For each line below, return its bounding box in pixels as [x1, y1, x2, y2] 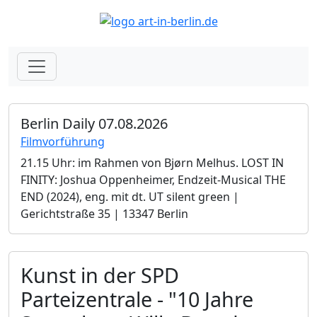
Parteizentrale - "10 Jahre [21, 284, 253, 313]
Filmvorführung [21, 133, 105, 149]
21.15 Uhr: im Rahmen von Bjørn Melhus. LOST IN [21, 154, 284, 171]
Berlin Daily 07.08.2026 [21, 113, 168, 133]
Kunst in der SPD [21, 260, 179, 289]
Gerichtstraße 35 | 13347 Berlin [21, 205, 188, 221]
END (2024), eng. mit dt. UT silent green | [21, 188, 239, 204]
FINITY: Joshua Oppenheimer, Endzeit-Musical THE [21, 171, 286, 188]
